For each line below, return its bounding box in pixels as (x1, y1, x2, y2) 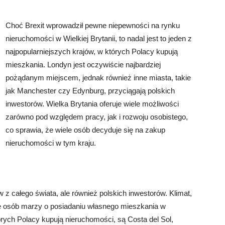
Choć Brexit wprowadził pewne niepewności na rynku (6, 21, 180, 30)
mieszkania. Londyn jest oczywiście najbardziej (6, 60, 161, 69)
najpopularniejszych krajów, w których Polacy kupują (6, 47, 178, 56)
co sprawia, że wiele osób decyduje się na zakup (6, 126, 165, 135)
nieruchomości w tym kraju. (6, 139, 96, 148)
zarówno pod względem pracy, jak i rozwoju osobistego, (6, 113, 188, 122)
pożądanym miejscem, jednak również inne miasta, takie (6, 73, 191, 82)
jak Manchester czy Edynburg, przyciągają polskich (6, 86, 175, 95)
